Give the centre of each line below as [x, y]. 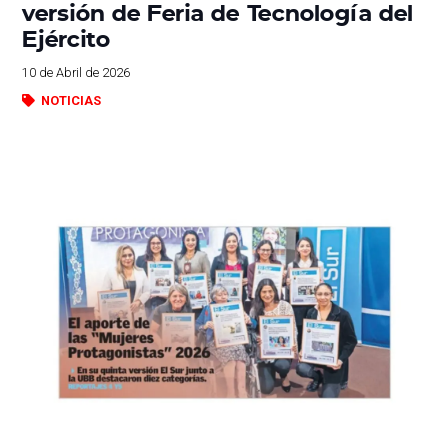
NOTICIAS [70, 101]
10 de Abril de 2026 [76, 73]
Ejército [67, 38]
